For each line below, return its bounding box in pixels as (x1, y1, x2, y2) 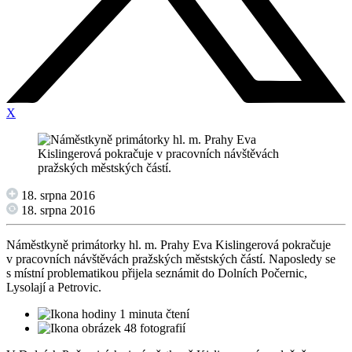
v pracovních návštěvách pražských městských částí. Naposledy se (6, 252, 335, 266)
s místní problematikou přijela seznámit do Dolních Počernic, (6, 266, 307, 280)
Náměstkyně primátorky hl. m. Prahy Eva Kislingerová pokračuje (6, 238, 331, 252)
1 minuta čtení (116, 307, 189, 321)
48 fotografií (121, 321, 185, 335)
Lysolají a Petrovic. (6, 280, 101, 295)
